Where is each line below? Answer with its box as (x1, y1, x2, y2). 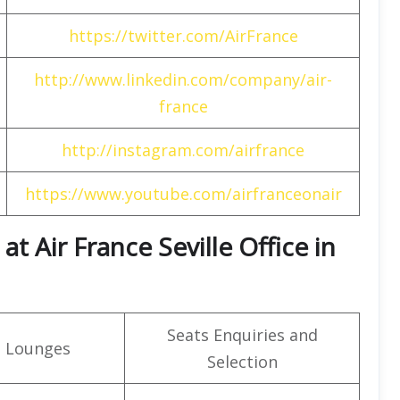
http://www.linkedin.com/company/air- (34, 68, 332, 90)
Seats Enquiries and (166, 323, 318, 346)
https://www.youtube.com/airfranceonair (24, 182, 342, 204)
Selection (206, 350, 278, 372)
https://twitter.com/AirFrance (68, 24, 298, 46)
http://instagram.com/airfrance (62, 138, 304, 161)
